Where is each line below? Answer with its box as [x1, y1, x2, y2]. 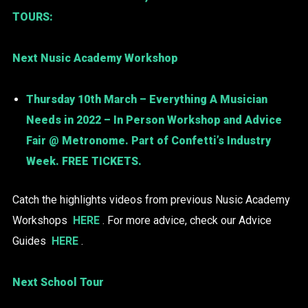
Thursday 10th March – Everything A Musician [25, 93, 267, 107]
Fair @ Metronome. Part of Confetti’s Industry [25, 134, 271, 148]
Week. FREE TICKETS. [25, 155, 142, 168]
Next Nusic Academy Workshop [12, 52, 178, 65]
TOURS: [12, 10, 53, 24]
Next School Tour [12, 275, 104, 289]
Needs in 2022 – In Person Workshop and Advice [25, 113, 282, 127]
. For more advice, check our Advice [102, 213, 272, 227]
